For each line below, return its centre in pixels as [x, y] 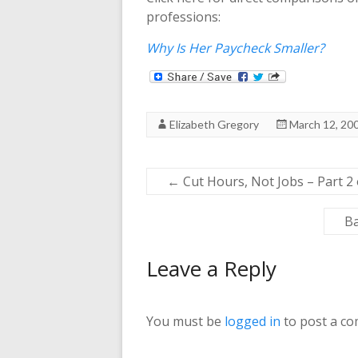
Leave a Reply [211, 268]
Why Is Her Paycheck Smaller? [235, 48]
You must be [185, 321]
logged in [253, 321]
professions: [183, 16]
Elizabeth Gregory [214, 124]
